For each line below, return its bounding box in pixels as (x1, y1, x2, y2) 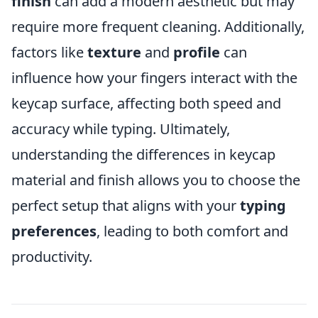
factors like (11, 43, 87, 62)
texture (87, 43, 141, 62)
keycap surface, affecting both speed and (11, 94, 281, 113)
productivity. (11, 247, 92, 266)
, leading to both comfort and (97, 221, 288, 241)
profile (173, 43, 220, 62)
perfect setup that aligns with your (11, 196, 240, 215)
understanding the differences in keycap (11, 145, 275, 164)
